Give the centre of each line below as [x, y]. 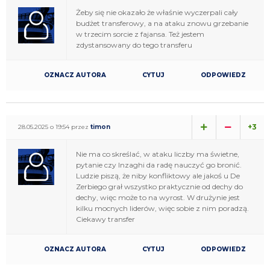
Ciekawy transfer [105, 219]
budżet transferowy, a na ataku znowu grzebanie [162, 23]
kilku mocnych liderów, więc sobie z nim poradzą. [162, 208]
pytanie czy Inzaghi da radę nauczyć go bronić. [159, 165]
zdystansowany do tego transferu [134, 45]
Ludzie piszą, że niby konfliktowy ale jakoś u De [158, 175]
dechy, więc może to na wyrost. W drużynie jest [158, 197]
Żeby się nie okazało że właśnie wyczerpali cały [157, 12]
